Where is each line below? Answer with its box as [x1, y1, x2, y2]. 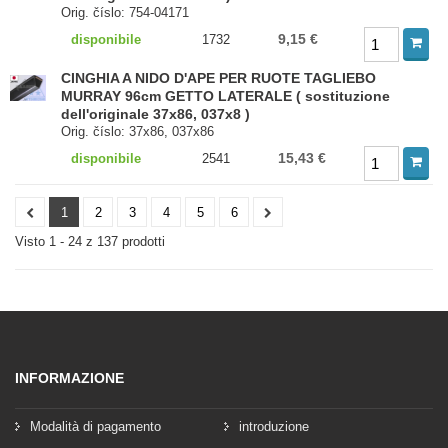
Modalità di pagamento [30, 419, 161, 434]
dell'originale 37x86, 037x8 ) [61, 106, 251, 122]
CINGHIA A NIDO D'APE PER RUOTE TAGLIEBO [61, 70, 377, 86]
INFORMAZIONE [15, 370, 124, 386]
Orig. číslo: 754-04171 [61, 5, 190, 20]
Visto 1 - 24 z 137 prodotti [15, 234, 165, 249]
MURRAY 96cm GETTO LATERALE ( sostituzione [61, 88, 391, 104]
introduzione [239, 419, 309, 434]
